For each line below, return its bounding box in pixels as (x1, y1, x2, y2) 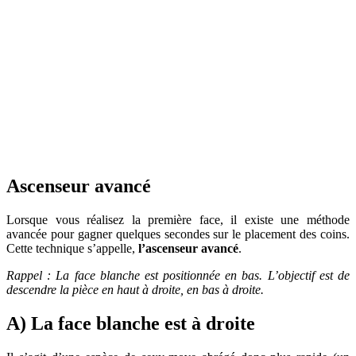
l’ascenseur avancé (138, 241, 238, 255)
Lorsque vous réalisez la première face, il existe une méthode (6, 212, 350, 226)
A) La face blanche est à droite (6, 312, 255, 334)
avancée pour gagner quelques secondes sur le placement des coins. (6, 226, 350, 241)
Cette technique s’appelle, (6, 241, 138, 255)
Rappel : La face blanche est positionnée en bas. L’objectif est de (6, 268, 350, 282)
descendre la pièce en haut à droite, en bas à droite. (6, 282, 264, 296)
